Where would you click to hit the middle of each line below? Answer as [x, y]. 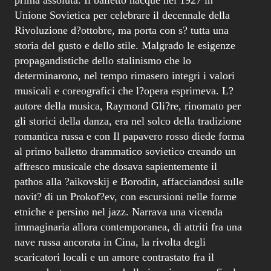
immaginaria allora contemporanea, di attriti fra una [128, 227]
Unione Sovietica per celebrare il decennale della [122, 15]
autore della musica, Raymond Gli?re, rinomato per [128, 106]
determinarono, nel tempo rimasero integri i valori [125, 75]
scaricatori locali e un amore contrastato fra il [114, 257]
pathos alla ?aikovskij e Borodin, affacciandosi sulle [129, 181]
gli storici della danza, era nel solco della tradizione [128, 121]
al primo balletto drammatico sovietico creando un [125, 151]
